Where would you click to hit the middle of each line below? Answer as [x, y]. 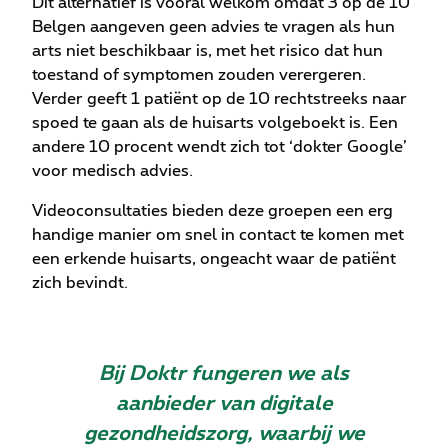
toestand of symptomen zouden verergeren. [199, 75]
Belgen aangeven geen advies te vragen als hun [213, 27]
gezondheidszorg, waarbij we [224, 434]
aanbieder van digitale [224, 404]
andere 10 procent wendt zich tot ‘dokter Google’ [219, 147]
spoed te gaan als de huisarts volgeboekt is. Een [215, 123]
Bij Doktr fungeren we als [224, 374]
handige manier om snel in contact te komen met [218, 235]
